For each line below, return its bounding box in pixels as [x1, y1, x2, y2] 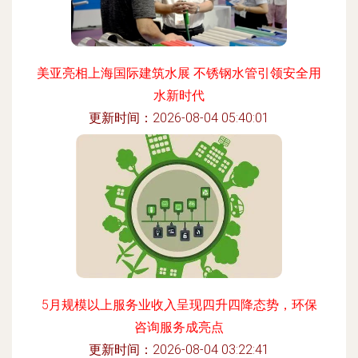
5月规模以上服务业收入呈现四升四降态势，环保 [41, 297, 317, 312]
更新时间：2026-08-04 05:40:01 [89, 110, 269, 125]
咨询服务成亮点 [134, 320, 224, 335]
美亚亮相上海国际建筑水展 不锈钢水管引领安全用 [37, 66, 321, 81]
